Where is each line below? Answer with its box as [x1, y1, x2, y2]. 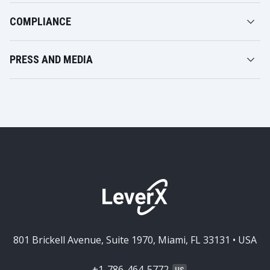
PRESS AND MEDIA [10, 53, 93, 66]
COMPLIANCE [10, 15, 71, 28]
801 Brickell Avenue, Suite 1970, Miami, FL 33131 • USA [13, 233, 257, 246]
